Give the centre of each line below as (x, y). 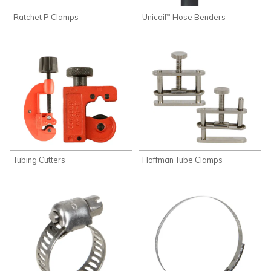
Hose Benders (198, 17)
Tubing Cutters (40, 159)
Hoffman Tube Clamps (183, 159)
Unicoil (155, 17)
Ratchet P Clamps (46, 17)
